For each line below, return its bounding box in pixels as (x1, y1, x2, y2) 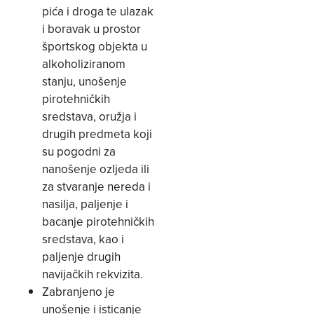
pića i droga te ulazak (42, 3, 153, 20)
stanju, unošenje (42, 73, 127, 90)
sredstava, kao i (42, 231, 124, 248)
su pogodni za (42, 143, 116, 161)
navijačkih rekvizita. (42, 266, 143, 283)
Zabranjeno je (42, 283, 115, 301)
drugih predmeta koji (42, 125, 152, 143)
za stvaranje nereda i (42, 178, 151, 196)
